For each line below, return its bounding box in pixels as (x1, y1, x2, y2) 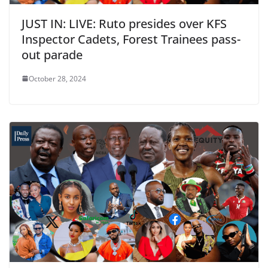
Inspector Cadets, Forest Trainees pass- (22, 31, 240, 47)
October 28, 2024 (29, 73, 86, 84)
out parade (22, 46, 86, 63)
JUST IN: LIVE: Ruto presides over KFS (22, 15, 227, 32)
